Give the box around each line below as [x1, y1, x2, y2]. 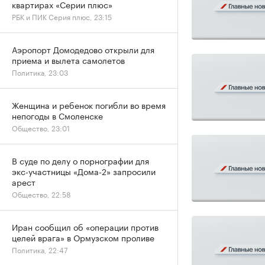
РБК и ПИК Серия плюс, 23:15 [12, 11, 112, 22]
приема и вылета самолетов [12, 53, 125, 66]
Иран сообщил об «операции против [12, 220, 159, 233]
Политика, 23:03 [12, 66, 68, 77]
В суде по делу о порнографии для [12, 154, 149, 167]
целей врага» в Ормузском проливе [12, 231, 154, 244]
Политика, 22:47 [12, 244, 67, 255]
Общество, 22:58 [12, 188, 70, 199]
